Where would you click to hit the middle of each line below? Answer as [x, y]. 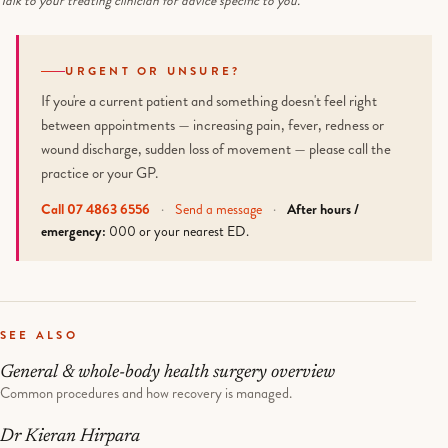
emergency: [74, 230]
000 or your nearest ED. [178, 230]
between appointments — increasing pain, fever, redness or [213, 124]
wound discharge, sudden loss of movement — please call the [216, 148]
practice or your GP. [100, 172]
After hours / [323, 208]
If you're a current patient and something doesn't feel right [209, 100]
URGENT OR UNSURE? [153, 71]
